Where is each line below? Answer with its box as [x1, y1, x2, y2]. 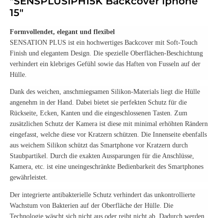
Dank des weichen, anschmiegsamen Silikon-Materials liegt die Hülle [10, 88, 200, 96]
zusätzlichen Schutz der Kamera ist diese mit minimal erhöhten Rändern [10, 120, 208, 128]
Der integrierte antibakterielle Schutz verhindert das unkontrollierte [10, 191, 195, 199]
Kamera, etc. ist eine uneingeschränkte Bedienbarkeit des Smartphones [10, 163, 203, 171]
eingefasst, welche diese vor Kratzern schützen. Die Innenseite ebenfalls [10, 131, 207, 139]
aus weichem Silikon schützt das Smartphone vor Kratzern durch [10, 142, 188, 149]
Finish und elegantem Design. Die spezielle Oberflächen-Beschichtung [10, 49, 203, 57]
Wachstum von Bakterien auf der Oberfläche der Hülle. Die [10, 201, 173, 209]
